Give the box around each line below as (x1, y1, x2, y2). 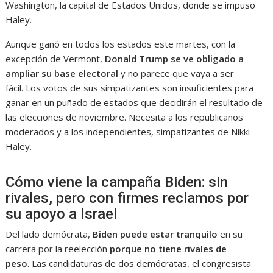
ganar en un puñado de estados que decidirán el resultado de (5, 96, 263, 109)
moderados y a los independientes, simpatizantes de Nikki (5, 126, 250, 138)
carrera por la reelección (5, 243, 110, 255)
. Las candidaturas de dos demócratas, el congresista (27, 257, 252, 270)
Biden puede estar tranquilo (93, 228, 218, 241)
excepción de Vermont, (5, 52, 105, 65)
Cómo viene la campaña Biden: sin (5, 174, 229, 191)
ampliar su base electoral (5, 67, 119, 80)
